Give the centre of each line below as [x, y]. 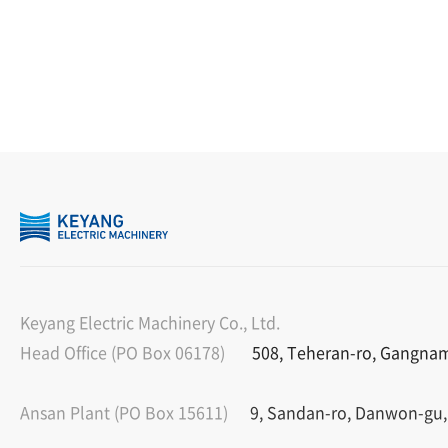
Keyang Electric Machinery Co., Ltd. [150, 321]
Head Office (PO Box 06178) [122, 351]
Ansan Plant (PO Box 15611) [124, 411]
